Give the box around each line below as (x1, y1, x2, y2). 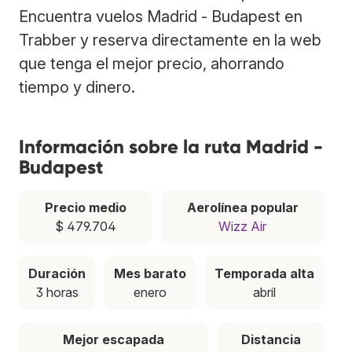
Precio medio (44, 199, 126, 215)
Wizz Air (218, 218, 266, 234)
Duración (28, 265, 86, 281)
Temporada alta (214, 265, 314, 281)
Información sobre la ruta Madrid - (19, 134, 323, 158)
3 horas (35, 284, 79, 300)
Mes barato (114, 265, 186, 281)
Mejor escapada (63, 331, 164, 347)
